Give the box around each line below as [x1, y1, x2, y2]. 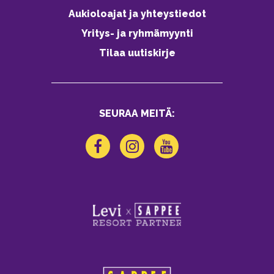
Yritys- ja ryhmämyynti [81, 27, 193, 39]
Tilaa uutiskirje [98, 46, 176, 59]
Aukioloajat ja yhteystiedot [68, 7, 206, 20]
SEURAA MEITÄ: [99, 107, 175, 119]
